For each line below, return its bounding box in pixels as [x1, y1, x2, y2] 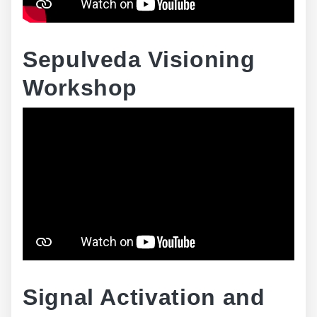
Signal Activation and [23, 284, 265, 310]
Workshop [23, 75, 138, 100]
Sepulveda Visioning [23, 47, 255, 72]
